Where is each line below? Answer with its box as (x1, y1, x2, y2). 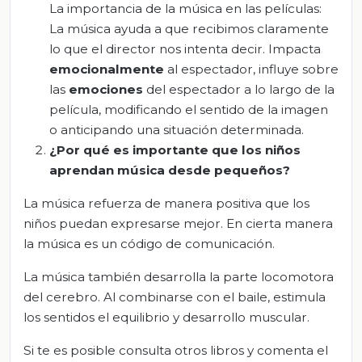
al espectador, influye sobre (164, 61, 339, 78)
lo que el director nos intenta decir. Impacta (49, 41, 321, 57)
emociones (69, 82, 143, 98)
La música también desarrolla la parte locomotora (23, 269, 334, 285)
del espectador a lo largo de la (143, 82, 335, 98)
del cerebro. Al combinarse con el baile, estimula (23, 289, 326, 305)
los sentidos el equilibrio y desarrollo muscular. (23, 309, 309, 326)
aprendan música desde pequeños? (49, 162, 290, 179)
